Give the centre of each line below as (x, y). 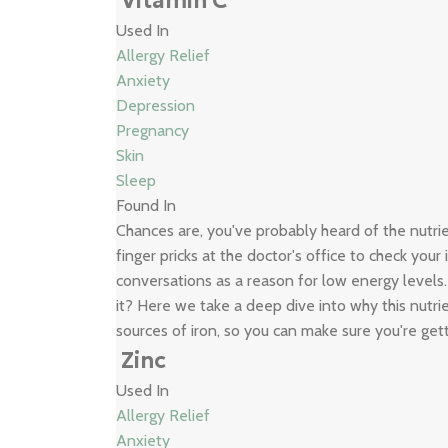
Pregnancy (153, 130)
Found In (146, 205)
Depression (156, 105)
